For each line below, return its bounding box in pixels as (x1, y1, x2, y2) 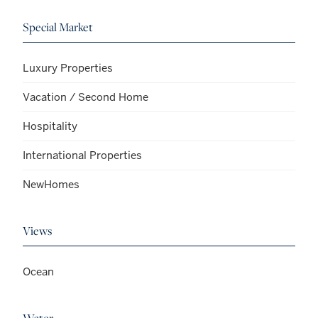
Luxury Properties (23, 61, 113, 75)
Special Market (23, 19, 93, 35)
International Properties (23, 148, 142, 163)
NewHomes (23, 177, 79, 192)
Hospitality (23, 119, 77, 133)
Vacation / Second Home (23, 90, 148, 104)
